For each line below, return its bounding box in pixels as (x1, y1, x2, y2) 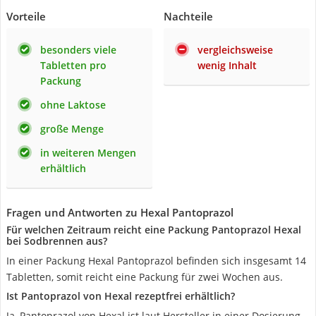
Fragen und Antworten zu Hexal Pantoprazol (6, 205, 233, 219)
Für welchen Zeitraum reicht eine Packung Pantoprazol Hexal (6, 223, 301, 236)
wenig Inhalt (197, 59, 257, 72)
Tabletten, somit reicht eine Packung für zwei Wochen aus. (6, 270, 283, 284)
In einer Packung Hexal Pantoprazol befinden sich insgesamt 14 (6, 254, 306, 267)
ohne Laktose (40, 98, 106, 111)
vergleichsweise (197, 43, 273, 56)
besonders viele (40, 43, 116, 56)
